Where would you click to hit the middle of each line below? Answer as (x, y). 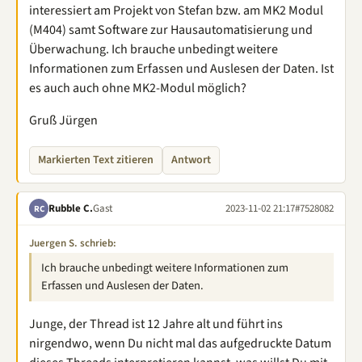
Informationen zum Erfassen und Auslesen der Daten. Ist (181, 69)
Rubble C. (71, 208)
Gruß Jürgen (63, 120)
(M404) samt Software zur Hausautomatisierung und (171, 30)
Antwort (191, 160)
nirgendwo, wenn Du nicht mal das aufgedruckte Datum (180, 343)
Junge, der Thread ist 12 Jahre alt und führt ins (156, 324)
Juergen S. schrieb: (73, 243)
